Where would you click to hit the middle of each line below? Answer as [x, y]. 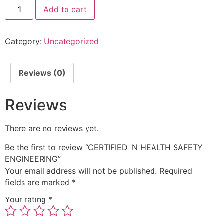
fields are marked [38, 182]
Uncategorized [71, 41]
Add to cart [65, 10]
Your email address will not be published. [81, 170]
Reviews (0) [42, 73]
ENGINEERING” [33, 159]
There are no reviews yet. [52, 128]
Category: [24, 41]
